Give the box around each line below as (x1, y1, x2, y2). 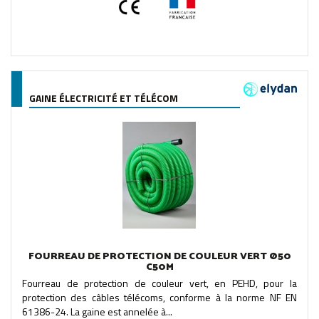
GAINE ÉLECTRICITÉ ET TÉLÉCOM (29, 90, 178, 105)
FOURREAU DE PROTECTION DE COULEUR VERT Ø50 (28, 248, 291, 265)
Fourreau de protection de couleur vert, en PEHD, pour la (22, 275, 297, 291)
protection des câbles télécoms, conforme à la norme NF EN (22, 289, 297, 305)
